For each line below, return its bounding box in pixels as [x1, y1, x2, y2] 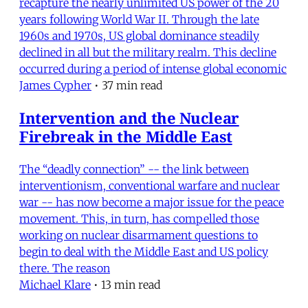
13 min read [101, 277, 160, 291]
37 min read [102, 78, 162, 92]
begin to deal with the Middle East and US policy [19, 244, 268, 258]
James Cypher [19, 78, 91, 92]
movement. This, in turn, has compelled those [19, 211, 259, 225]
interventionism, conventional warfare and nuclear [19, 178, 280, 192]
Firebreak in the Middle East [19, 125, 232, 146]
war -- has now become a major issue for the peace [19, 195, 284, 209]
